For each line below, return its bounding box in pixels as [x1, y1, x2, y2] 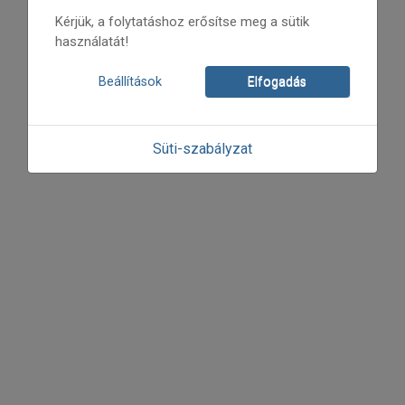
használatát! [55, 33, 129, 50]
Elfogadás [248, 74, 307, 89]
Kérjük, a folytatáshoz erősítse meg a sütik [55, 14, 310, 30]
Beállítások [98, 74, 162, 89]
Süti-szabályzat [153, 140, 252, 157]
